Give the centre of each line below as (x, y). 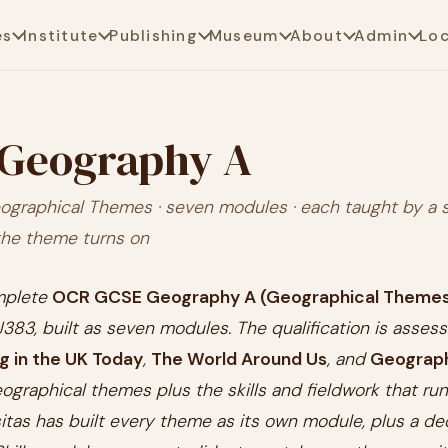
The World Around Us (239, 359)
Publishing (153, 35)
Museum (243, 35)
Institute (61, 35)
